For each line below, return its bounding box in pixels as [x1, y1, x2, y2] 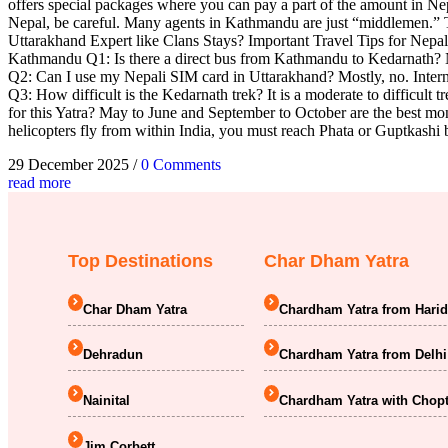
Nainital [83, 392, 130, 408]
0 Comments [141, 155, 221, 173]
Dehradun [83, 347, 143, 363]
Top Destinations [68, 250, 213, 271]
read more [8, 173, 71, 191]
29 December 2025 [8, 155, 129, 173]
